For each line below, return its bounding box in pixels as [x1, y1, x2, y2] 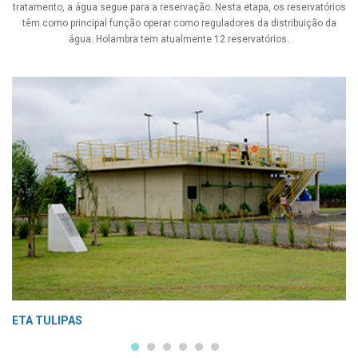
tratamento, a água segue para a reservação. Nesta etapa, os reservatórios [12, 2, 346, 14]
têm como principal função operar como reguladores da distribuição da [22, 18, 336, 30]
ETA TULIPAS [12, 313, 82, 327]
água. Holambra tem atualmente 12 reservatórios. [69, 34, 289, 46]
